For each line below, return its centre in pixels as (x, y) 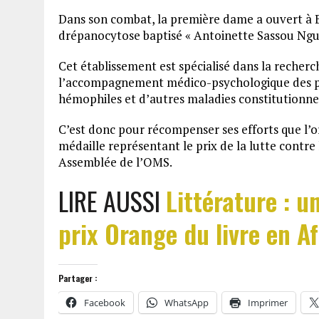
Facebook (105, 303)
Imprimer (268, 303)
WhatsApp (187, 303)
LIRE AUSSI (112, 200)
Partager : (78, 278)
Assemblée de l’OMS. (115, 162)
